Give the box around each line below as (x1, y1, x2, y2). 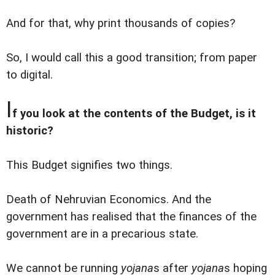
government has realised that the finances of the (6, 210, 257, 224)
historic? (6, 124, 53, 138)
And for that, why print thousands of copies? (6, 17, 235, 31)
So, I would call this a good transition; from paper (6, 51, 257, 65)
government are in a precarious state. (6, 227, 198, 241)
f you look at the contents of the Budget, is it (12, 107, 256, 121)
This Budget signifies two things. (6, 158, 172, 172)
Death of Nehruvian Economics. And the (6, 193, 211, 207)
